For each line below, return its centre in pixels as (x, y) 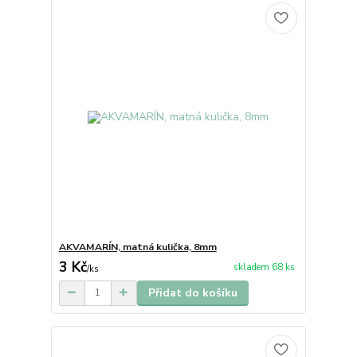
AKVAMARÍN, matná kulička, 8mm (137, 247)
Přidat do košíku (192, 292)
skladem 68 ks (264, 267)
